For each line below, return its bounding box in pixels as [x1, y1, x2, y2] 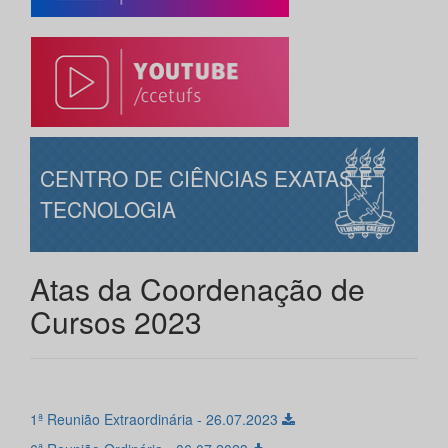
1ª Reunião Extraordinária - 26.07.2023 [30, 409, 282, 430]
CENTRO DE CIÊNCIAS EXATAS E [40, 163, 373, 194]
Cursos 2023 [30, 300, 202, 344]
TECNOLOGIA [40, 194, 176, 225]
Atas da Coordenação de [30, 267, 365, 311]
